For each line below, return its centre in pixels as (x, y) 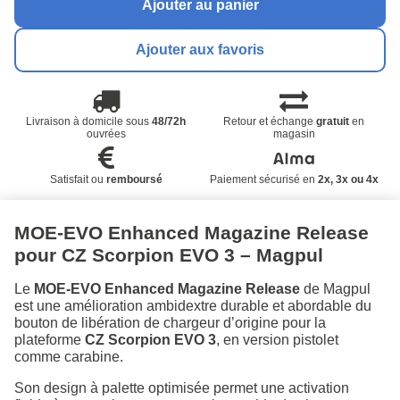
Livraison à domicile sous (89, 121)
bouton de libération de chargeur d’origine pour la (170, 322)
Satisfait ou (78, 179)
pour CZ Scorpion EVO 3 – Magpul (169, 254)
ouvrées (106, 133)
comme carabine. (69, 356)
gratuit (333, 121)
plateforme (50, 339)
